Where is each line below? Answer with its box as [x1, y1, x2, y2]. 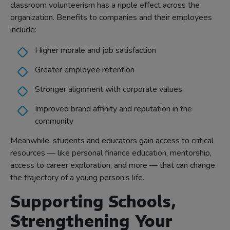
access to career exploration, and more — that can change [10, 160, 215, 171]
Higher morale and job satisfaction [35, 45, 156, 56]
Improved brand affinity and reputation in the [35, 103, 192, 114]
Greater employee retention [35, 64, 135, 75]
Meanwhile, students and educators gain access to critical [10, 135, 214, 146]
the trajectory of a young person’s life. [10, 172, 144, 183]
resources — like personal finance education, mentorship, [10, 147, 212, 159]
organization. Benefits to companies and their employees [10, 12, 212, 23]
